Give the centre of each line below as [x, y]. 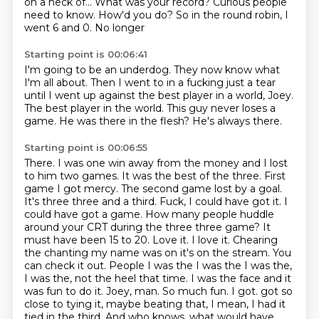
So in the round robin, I [232, 15]
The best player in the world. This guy [117, 108]
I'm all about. [57, 83]
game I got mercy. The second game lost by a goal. [153, 189]
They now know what [226, 70]
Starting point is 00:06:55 [85, 147]
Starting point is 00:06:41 [85, 54]
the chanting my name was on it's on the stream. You [157, 253]
